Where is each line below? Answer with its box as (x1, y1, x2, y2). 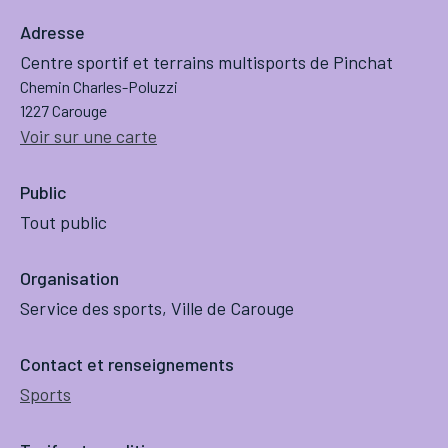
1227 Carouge (20, 101, 107, 121)
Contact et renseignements (20, 353, 234, 376)
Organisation (20, 267, 119, 290)
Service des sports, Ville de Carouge (20, 297, 294, 320)
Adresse (20, 21, 85, 44)
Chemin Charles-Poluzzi (20, 77, 178, 97)
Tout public (20, 211, 107, 234)
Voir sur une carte (20, 125, 157, 148)
